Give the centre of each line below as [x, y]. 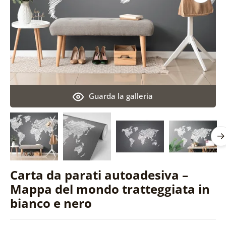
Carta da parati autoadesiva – [99, 175]
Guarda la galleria [121, 96]
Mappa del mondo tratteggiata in [110, 189]
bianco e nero [51, 203]
